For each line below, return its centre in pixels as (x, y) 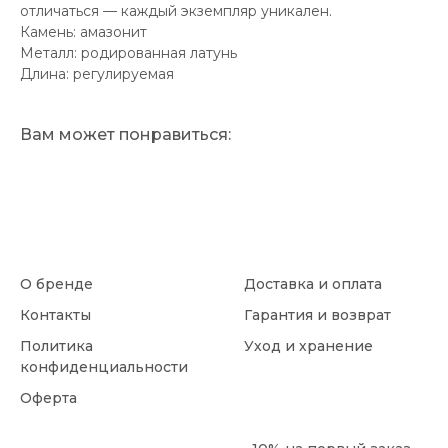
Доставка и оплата (313, 283)
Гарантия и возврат (317, 314)
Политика (56, 345)
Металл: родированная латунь (128, 52)
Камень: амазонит (83, 31)
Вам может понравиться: (125, 134)
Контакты (55, 314)
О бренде (56, 283)
